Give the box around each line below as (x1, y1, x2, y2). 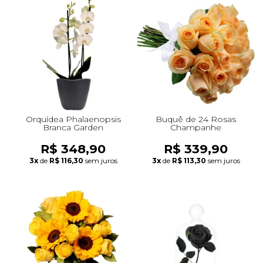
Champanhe (170, 122, 221, 133)
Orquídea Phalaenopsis (25, 113, 121, 124)
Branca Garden (43, 122, 103, 133)
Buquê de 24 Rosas (156, 113, 236, 124)
